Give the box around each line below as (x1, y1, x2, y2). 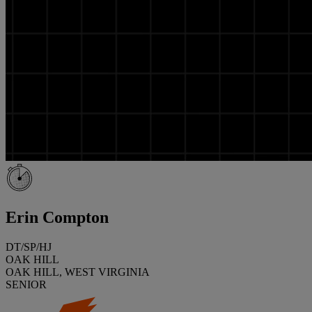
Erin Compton (6, 208, 109, 226)
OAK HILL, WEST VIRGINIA (6, 265, 150, 278)
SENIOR (6, 278, 47, 290)
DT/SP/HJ (6, 240, 52, 253)
